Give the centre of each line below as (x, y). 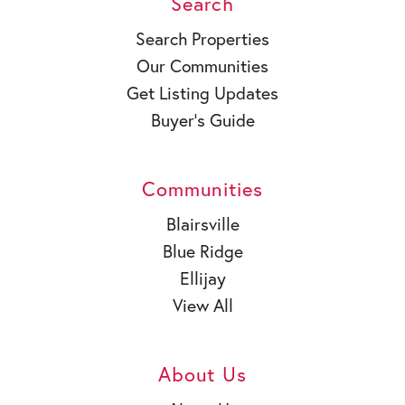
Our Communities (202, 66)
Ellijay (202, 278)
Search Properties (202, 39)
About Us (202, 374)
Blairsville (202, 224)
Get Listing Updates (202, 93)
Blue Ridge (202, 251)
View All (202, 306)
